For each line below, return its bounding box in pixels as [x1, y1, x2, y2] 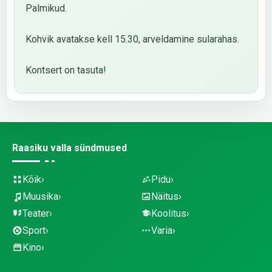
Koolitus [151, 208, 186, 219]
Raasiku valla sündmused [12, 142, 127, 154]
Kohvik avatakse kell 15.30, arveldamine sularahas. [25, 33, 239, 45]
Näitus [151, 191, 178, 202]
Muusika [22, 191, 58, 202]
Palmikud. [25, 2, 67, 14]
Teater [22, 208, 49, 219]
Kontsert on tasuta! [25, 64, 106, 76]
